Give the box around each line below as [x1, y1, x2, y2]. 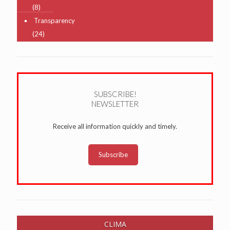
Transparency [34, 16, 75, 25]
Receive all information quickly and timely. [53, 122, 177, 130]
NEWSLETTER [91, 99, 139, 108]
